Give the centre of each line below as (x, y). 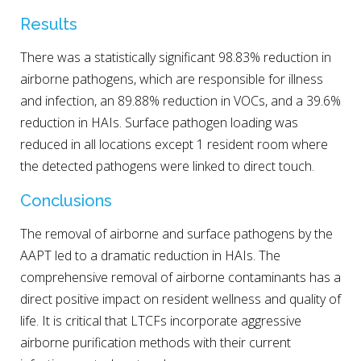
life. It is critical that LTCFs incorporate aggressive (161, 320)
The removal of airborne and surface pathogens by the (176, 233)
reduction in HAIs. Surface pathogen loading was (159, 123)
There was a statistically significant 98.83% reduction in (176, 58)
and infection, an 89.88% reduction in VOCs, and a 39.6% (180, 101)
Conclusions (66, 200)
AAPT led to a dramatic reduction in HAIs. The (150, 255)
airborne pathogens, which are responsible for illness (172, 79)
